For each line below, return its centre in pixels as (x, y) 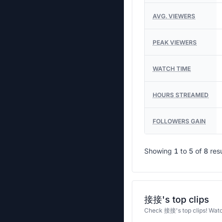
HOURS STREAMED (181, 95)
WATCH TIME (172, 69)
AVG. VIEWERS (174, 16)
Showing (158, 151)
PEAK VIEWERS (175, 42)
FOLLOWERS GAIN (179, 121)
